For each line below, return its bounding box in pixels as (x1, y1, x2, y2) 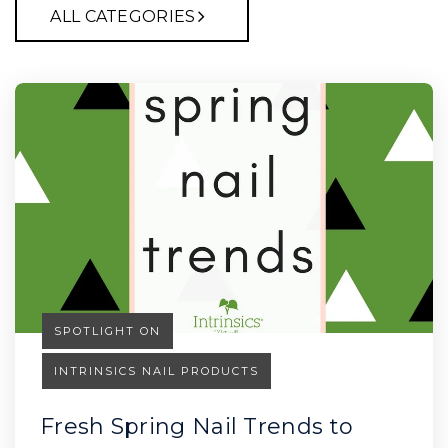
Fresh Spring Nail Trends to (40, 412, 354, 440)
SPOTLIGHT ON (54, 323, 161, 338)
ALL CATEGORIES (50, 6, 196, 26)
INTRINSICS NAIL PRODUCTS (54, 363, 259, 378)
